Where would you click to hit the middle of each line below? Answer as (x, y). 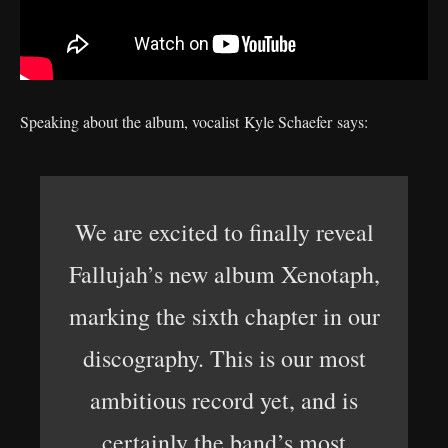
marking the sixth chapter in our (224, 316)
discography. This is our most (224, 358)
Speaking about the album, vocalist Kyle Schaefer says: (196, 121)
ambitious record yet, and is (224, 400)
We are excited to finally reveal (224, 232)
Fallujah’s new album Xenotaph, (224, 274)
